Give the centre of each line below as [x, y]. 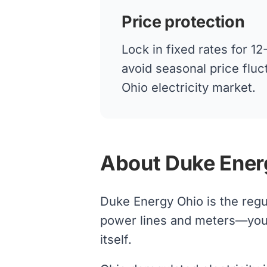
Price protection [183, 21]
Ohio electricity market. [189, 87]
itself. [116, 239]
